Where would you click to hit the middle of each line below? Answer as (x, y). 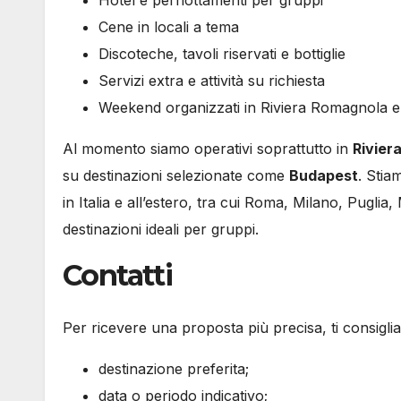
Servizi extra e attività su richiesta (212, 81)
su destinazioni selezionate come (176, 176)
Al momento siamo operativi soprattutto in (208, 149)
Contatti (118, 276)
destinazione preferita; (174, 368)
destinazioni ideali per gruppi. (161, 230)
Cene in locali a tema (169, 27)
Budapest (324, 176)
